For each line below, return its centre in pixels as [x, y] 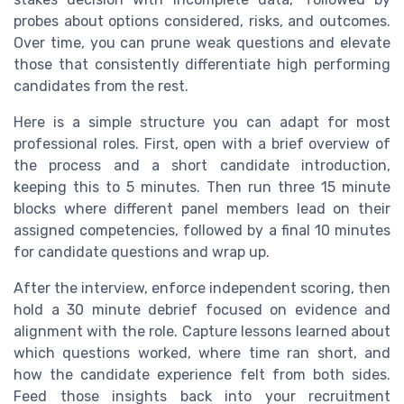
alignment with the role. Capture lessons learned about [202, 331]
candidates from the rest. [101, 86]
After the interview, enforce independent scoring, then [202, 288]
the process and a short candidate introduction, [202, 165]
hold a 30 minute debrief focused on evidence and [202, 309]
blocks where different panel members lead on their [202, 208]
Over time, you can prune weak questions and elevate [202, 42]
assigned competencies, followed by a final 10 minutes [202, 230]
